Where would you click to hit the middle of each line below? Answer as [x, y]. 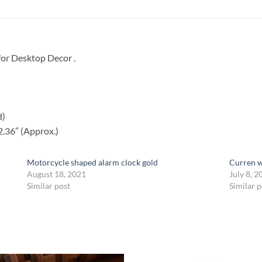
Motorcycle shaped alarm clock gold [92, 162]
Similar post [48, 185]
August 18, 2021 [56, 174]
